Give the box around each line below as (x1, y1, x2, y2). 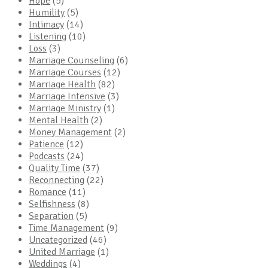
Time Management (29, 221, 104, 234)
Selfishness (29, 197, 75, 210)
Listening (29, 30, 66, 42)
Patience (29, 138, 64, 150)
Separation (29, 209, 74, 222)
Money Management (29, 126, 112, 138)
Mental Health (29, 114, 89, 126)
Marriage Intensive (29, 90, 105, 102)
